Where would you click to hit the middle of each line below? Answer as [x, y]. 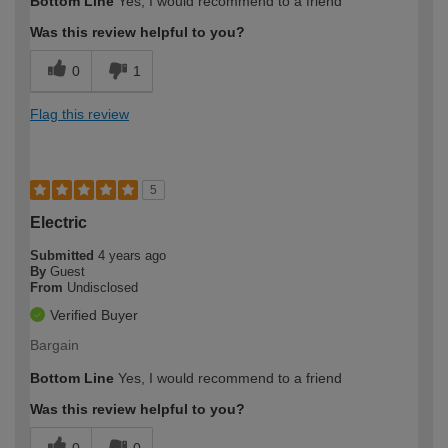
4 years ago [132, 255]
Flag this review [79, 113]
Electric [58, 222]
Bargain [54, 344]
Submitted [64, 255]
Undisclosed [102, 287]
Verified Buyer [94, 314]
